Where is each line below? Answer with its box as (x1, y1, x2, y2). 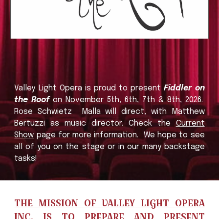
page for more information (34, 131, 137, 139)
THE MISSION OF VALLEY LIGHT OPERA (14, 197, 205, 209)
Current (175, 119, 205, 128)
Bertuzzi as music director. (14, 119, 129, 128)
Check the (128, 119, 176, 128)
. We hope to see (137, 131, 205, 139)
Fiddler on (164, 84, 205, 92)
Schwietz (38, 107, 77, 116)
